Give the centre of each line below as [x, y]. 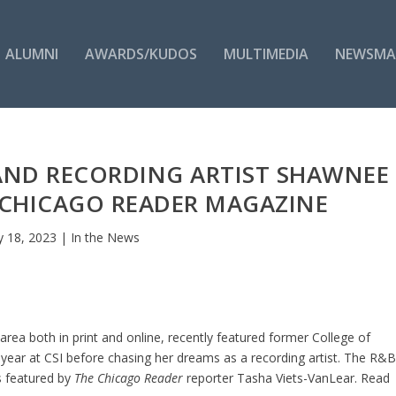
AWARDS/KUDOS [141, 53]
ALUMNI [31, 53]
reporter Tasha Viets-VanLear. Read [287, 377]
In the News [105, 237]
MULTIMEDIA [266, 53]
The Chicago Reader [129, 377]
